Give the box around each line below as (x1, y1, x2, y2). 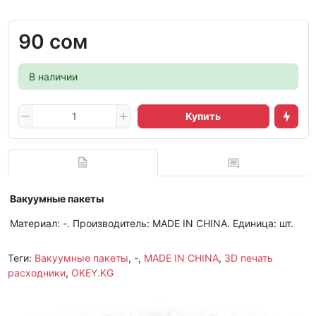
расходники (7, 267, 66, 279)
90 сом (18, 30, 87, 54)
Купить (186, 110, 221, 123)
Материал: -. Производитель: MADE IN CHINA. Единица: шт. (10, 217, 293, 230)
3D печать (224, 252, 273, 265)
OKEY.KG (71, 267, 114, 279)
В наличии (28, 71, 78, 83)
